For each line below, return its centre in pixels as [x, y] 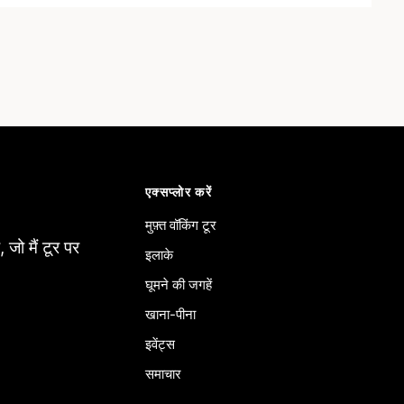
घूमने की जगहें [178, 285]
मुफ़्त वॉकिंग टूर [180, 225]
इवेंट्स [160, 344]
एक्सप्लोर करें [179, 192]
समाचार [163, 374]
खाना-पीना [170, 314]
